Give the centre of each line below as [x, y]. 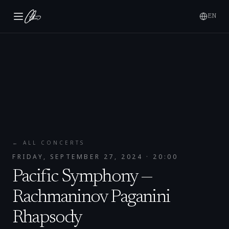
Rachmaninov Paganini [91, 198]
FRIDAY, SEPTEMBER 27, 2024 [78, 156]
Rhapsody [47, 218]
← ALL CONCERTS [49, 142]
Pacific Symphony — [83, 177]
